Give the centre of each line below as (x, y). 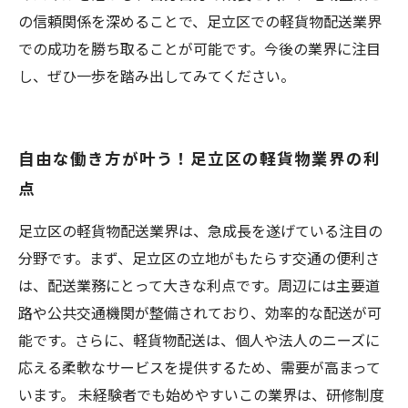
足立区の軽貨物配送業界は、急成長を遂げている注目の (200, 230)
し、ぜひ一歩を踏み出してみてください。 (157, 76)
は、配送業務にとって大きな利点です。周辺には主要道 (199, 285)
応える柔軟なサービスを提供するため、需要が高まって (199, 367)
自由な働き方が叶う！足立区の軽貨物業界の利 (199, 158)
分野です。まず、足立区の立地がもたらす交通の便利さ (199, 258)
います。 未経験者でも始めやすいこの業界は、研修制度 (201, 394)
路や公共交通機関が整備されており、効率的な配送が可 (200, 312)
